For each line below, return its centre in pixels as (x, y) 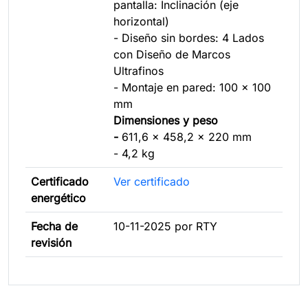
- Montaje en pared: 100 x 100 (192, 87)
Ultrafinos (139, 70)
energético (58, 198)
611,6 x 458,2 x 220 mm (187, 136)
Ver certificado (152, 181)
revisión (51, 242)
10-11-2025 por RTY (165, 226)
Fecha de (54, 226)
